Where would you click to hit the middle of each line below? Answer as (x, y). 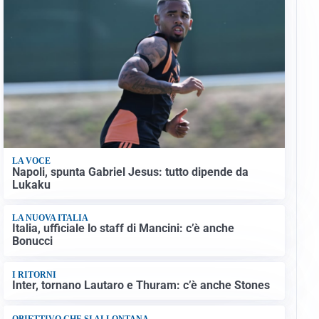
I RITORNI (34, 274)
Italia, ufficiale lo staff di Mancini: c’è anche (123, 229)
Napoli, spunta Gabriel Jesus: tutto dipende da (130, 172)
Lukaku (31, 184)
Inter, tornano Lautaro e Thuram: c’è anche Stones (141, 286)
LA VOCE (31, 161)
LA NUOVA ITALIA (50, 218)
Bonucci (32, 241)
